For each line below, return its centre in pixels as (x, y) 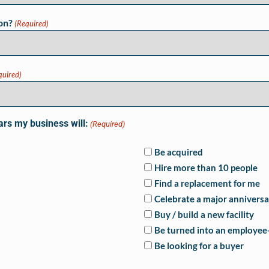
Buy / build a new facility (204, 214)
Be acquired (178, 152)
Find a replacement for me (207, 183)
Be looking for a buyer (199, 245)
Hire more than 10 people (206, 167)
